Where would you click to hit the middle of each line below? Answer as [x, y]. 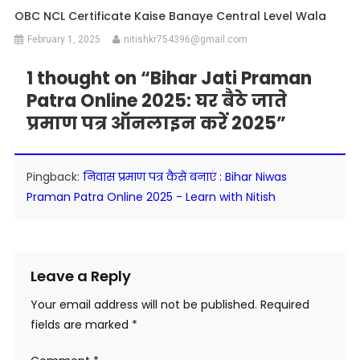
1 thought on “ [88, 79]
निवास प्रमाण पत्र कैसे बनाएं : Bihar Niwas [184, 177]
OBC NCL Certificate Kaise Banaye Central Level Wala [171, 16]
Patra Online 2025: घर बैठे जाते [156, 101]
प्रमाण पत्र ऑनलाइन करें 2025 [151, 124]
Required [284, 305]
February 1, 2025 [64, 40]
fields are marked [81, 325]
